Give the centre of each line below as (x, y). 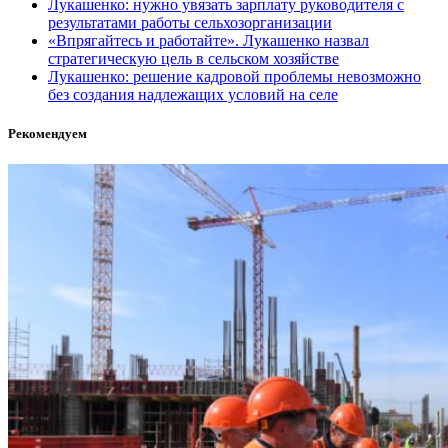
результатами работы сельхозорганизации (190, 22)
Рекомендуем (47, 134)
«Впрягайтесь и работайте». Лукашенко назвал (208, 40)
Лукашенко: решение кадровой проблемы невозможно (234, 76)
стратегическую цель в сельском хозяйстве (193, 58)
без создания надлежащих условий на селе (193, 94)
